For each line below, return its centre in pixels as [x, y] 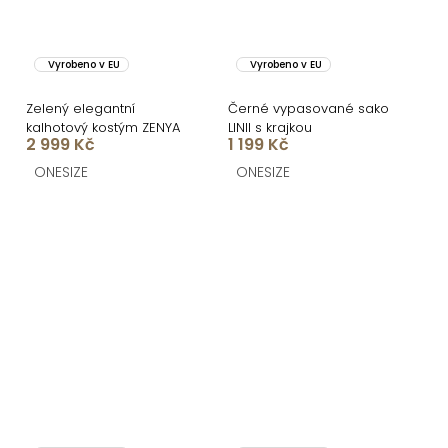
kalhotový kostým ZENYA [103, 128]
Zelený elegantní [80, 109]
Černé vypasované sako [308, 109]
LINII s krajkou [270, 128]
